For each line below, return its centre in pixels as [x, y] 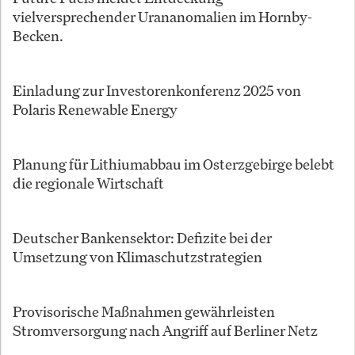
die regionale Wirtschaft [88, 183]
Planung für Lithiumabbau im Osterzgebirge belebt [174, 164]
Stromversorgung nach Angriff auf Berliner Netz [165, 331]
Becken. [38, 36]
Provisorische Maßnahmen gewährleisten [144, 312]
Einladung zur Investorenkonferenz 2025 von [157, 91]
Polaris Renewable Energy [95, 110]
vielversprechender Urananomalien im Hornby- [162, 17]
